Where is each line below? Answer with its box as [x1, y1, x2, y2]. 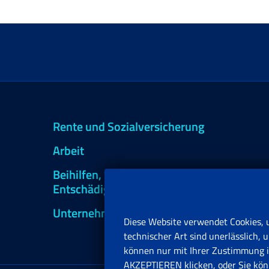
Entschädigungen [53, 180, 142, 198]
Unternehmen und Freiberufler [53, 204, 209, 222]
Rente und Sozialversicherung [53, 117, 205, 136]
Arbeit [53, 141, 84, 160]
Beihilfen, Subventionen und [53, 165, 198, 184]
